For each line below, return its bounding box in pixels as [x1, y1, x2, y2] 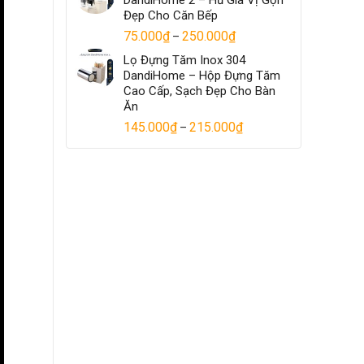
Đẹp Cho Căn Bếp [123, 7, 218, 23]
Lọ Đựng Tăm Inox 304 [123, 52, 245, 67]
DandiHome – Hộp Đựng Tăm [123, 67, 280, 83]
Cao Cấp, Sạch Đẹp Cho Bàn [123, 83, 275, 98]
